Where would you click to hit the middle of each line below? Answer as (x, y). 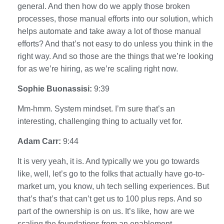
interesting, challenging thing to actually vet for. (100, 121)
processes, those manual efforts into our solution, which (115, 18)
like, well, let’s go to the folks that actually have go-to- (111, 173)
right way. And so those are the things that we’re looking (115, 56)
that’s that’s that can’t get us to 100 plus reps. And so (110, 198)
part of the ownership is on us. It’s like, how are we (106, 211)
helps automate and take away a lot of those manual (109, 31)
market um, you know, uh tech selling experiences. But (113, 186)
